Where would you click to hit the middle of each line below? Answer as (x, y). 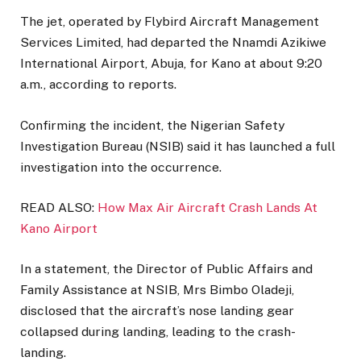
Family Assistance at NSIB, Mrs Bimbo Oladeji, (157, 289)
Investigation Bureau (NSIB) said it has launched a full (178, 146)
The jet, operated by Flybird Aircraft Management (170, 22)
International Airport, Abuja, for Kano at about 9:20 (171, 64)
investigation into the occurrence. (121, 167)
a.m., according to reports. (98, 85)
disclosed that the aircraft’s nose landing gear (157, 310)
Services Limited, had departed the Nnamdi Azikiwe (173, 43)
